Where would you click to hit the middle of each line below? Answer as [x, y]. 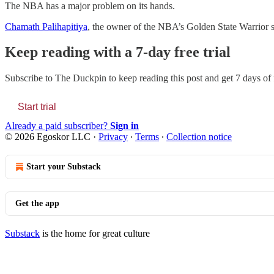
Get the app [37, 204]
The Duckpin [81, 78]
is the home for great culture [95, 234]
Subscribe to [30, 78]
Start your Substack [64, 167]
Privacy [113, 137]
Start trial [37, 107]
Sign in [124, 126]
